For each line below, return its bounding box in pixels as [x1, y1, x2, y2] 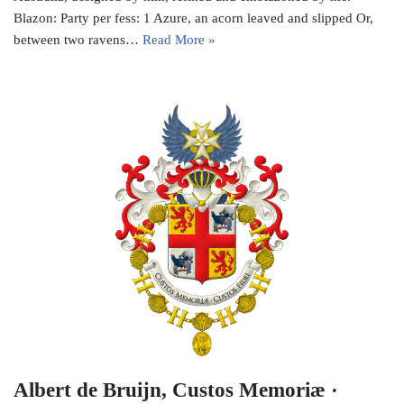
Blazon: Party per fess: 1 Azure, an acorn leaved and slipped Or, [14, 11, 373, 26]
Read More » [142, 32, 216, 48]
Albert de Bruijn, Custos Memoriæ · [14, 378, 338, 401]
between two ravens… [14, 32, 142, 48]
